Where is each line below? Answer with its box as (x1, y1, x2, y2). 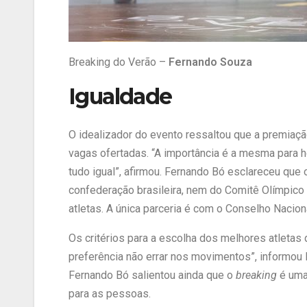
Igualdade (69, 82, 172, 110)
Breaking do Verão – (69, 55, 169, 69)
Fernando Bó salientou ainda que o (69, 269, 236, 282)
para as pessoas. (69, 287, 151, 301)
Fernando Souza (169, 55, 252, 69)
